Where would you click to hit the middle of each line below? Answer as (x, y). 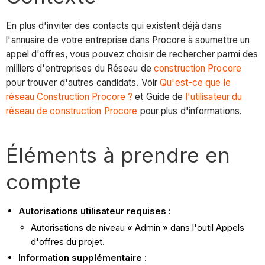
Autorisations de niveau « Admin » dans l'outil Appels (138, 227)
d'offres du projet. (68, 241)
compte (44, 181)
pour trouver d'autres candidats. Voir (83, 82)
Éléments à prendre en (118, 155)
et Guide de (159, 96)
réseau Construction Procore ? (70, 96)
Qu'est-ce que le (195, 82)
